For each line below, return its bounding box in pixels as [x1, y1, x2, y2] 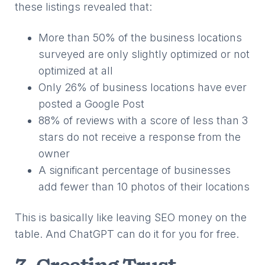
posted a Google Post [38, 98, 144, 110]
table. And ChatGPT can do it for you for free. [15, 228, 239, 240]
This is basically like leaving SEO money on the [15, 211, 247, 224]
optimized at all [38, 64, 113, 77]
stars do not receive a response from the [38, 131, 241, 143]
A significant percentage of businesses [38, 164, 231, 176]
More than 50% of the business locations [38, 31, 242, 44]
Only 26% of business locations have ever [38, 81, 247, 93]
